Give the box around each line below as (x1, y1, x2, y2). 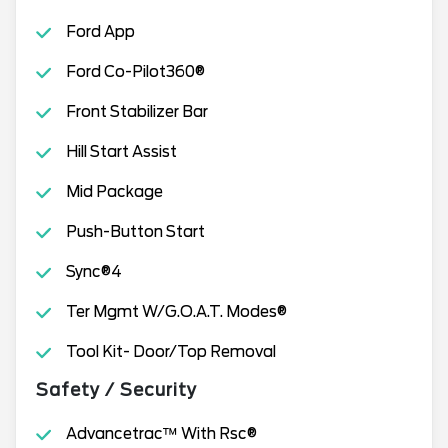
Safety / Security (36, 380, 197, 400)
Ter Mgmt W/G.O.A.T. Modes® (65, 303, 287, 321)
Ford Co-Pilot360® (65, 63, 205, 81)
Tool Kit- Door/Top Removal (65, 343, 276, 361)
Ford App (65, 23, 135, 41)
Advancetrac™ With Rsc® (65, 425, 257, 443)
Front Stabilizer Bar (65, 103, 208, 121)
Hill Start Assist (65, 143, 177, 161)
